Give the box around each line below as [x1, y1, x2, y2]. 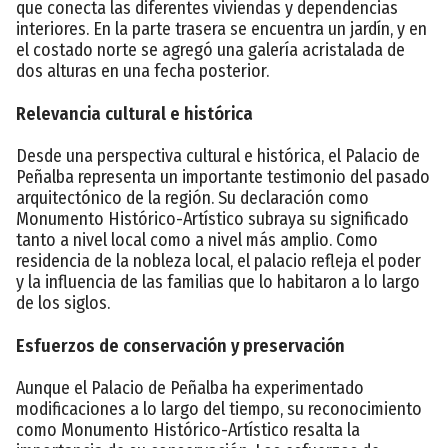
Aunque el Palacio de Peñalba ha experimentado [16, 376, 364, 399]
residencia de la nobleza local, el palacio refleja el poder [16, 249, 421, 272]
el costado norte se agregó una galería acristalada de [16, 38, 405, 61]
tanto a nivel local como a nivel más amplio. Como [16, 228, 378, 251]
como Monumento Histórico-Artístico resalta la [16, 418, 360, 441]
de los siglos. [16, 291, 110, 314]
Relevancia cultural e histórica [16, 102, 253, 125]
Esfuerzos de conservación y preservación [16, 334, 345, 357]
